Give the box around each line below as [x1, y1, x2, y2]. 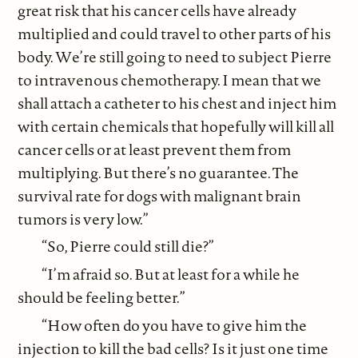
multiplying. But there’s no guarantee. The [18, 161, 300, 183]
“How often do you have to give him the [42, 314, 308, 336]
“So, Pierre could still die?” [42, 236, 215, 257]
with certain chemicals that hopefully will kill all [18, 115, 335, 137]
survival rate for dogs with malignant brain [18, 185, 302, 206]
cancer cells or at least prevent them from [18, 138, 292, 160]
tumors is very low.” [18, 208, 149, 229]
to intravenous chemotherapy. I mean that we [18, 69, 322, 90]
